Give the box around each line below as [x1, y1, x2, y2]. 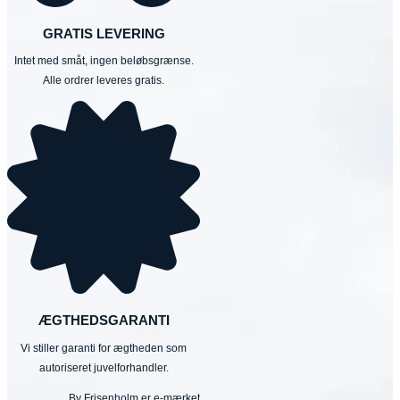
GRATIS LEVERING [42, 25, 165, 41]
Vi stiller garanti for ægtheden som [21, 341, 187, 354]
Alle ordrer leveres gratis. [43, 74, 164, 87]
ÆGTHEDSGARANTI [37, 312, 170, 329]
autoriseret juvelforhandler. [38, 361, 169, 374]
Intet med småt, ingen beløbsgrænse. [13, 54, 194, 68]
